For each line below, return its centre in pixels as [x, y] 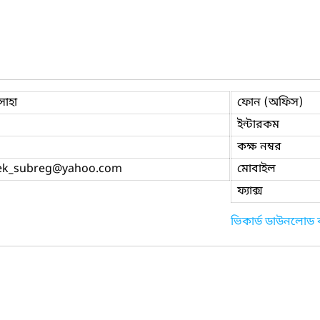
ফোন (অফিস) [270, 102]
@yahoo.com [87, 169]
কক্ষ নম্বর [259, 147]
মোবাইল [256, 169]
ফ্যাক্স [250, 191]
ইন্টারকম [258, 125]
